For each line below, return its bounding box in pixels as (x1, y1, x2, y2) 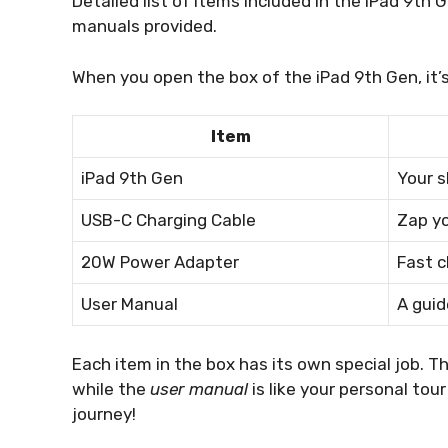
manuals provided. (72, 16, 217, 37)
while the (72, 378, 150, 399)
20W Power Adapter (81, 252, 239, 273)
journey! (72, 403, 136, 424)
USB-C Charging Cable (81, 210, 256, 231)
